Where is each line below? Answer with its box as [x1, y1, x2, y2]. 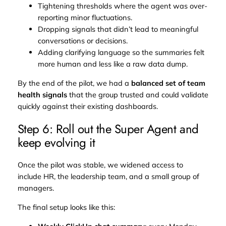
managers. [17, 183, 54, 193]
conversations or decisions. [37, 36, 128, 45]
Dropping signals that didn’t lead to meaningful [37, 24, 198, 34]
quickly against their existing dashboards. [17, 101, 158, 111]
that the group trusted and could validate [67, 89, 208, 99]
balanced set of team [131, 78, 205, 88]
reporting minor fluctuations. [37, 13, 132, 22]
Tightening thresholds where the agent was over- [37, 1, 207, 11]
